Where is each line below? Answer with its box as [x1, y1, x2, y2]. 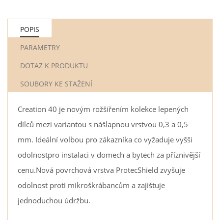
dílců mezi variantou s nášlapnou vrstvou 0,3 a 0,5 [18, 119, 188, 129]
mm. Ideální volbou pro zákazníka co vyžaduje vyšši [18, 134, 192, 144]
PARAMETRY [20, 42, 60, 52]
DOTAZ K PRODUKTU [20, 60, 88, 70]
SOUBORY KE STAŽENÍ [20, 79, 92, 88]
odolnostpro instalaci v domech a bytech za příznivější [18, 149, 200, 160]
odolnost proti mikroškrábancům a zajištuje [18, 180, 165, 190]
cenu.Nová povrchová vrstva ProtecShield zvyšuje [18, 165, 185, 175]
